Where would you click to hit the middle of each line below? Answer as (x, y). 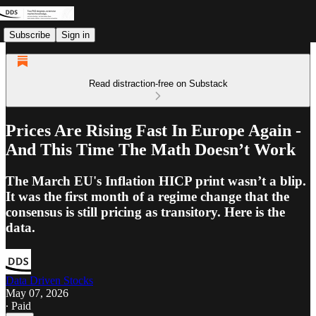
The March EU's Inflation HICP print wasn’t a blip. (156, 181)
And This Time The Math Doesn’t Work (151, 149)
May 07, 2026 (37, 293)
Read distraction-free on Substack (158, 84)
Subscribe (30, 35)
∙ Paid (18, 305)
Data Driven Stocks (49, 280)
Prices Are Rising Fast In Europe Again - (153, 130)
